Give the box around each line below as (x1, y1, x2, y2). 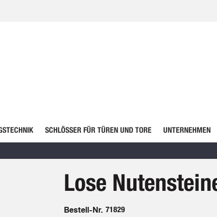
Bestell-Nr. (63, 205, 103, 215)
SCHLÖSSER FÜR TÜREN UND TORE (45, 125, 152, 135)
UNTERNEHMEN (163, 125, 211, 135)
